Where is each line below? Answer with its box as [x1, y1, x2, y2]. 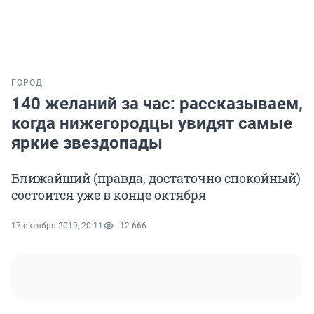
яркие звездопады [11, 133, 163, 153]
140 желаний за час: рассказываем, [11, 94, 303, 114]
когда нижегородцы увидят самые [11, 114, 292, 134]
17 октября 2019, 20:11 [11, 221, 103, 231]
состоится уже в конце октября [11, 186, 206, 204]
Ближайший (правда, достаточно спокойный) [11, 170, 301, 187]
